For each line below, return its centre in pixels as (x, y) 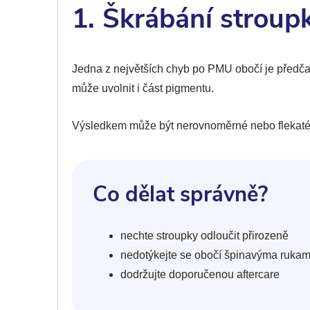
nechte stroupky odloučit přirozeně (204, 235)
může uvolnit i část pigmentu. (143, 88)
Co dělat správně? (180, 194)
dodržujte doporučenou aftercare (200, 274)
